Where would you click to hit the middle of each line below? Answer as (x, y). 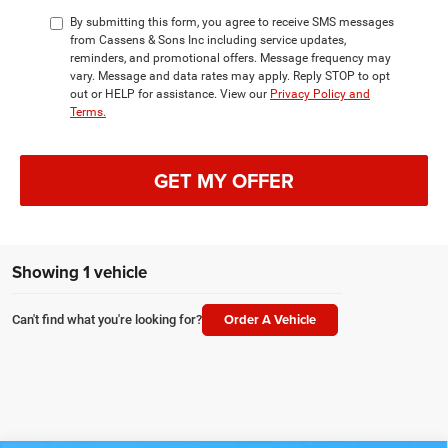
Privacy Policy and (320, 94)
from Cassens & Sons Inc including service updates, (208, 40)
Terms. (88, 112)
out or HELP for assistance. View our (170, 94)
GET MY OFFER (224, 180)
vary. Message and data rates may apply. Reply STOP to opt (230, 76)
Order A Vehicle (270, 320)
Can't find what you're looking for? (107, 320)
